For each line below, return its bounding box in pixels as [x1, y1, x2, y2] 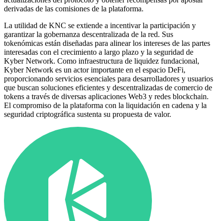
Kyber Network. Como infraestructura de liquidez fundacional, [4, 56, 199, 65]
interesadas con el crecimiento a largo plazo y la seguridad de [4, 47, 193, 56]
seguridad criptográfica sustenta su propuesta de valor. [4, 110, 171, 118]
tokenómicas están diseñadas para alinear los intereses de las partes [4, 38, 210, 47]
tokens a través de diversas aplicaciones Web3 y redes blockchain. [4, 92, 209, 101]
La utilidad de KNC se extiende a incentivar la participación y [4, 21, 196, 30]
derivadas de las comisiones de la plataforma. [4, 4, 144, 13]
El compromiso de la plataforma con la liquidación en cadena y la [4, 101, 207, 110]
